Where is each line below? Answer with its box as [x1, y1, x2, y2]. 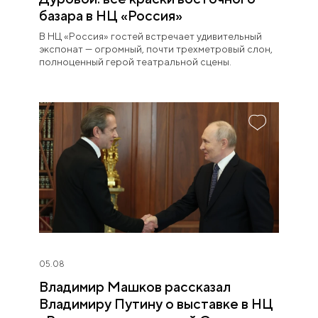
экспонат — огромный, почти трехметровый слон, [39, 43, 273, 55]
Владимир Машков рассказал [39, 278, 231, 295]
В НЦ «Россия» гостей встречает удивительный [39, 30, 262, 42]
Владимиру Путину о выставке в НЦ [39, 295, 273, 312]
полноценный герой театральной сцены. [39, 55, 231, 67]
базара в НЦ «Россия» [39, 6, 182, 23]
